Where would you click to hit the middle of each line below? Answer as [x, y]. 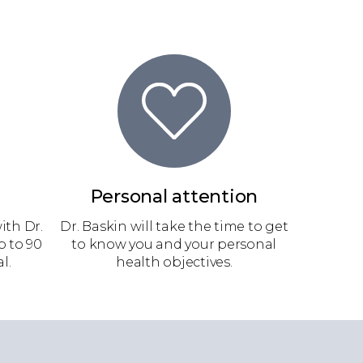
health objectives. [174, 262]
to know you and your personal [174, 244]
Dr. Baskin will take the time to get [174, 226]
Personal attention [174, 196]
